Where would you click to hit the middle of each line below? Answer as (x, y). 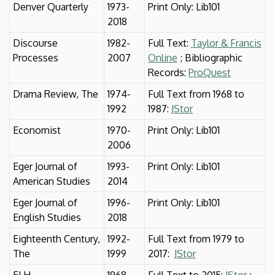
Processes (36, 57)
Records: (168, 72)
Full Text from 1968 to (196, 94)
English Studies (47, 217)
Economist (37, 130)
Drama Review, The (56, 94)
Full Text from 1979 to (196, 238)
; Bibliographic (210, 57)
